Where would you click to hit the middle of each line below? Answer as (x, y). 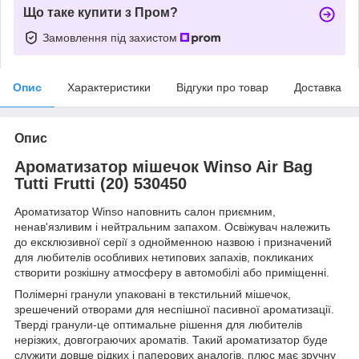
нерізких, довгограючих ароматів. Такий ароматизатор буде (171, 340)
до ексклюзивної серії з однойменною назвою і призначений (173, 242)
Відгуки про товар (222, 87)
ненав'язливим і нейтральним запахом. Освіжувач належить (172, 227)
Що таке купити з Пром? (101, 12)
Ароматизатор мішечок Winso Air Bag (163, 166)
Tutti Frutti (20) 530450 (101, 183)
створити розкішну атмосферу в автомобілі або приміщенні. (172, 273)
